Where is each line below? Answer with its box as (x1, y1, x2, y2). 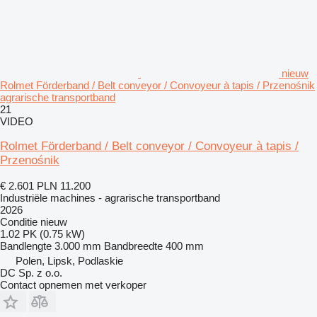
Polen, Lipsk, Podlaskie (16, 254, 123, 267)
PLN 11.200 (37, 179, 91, 192)
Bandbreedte (104, 239, 163, 252)
